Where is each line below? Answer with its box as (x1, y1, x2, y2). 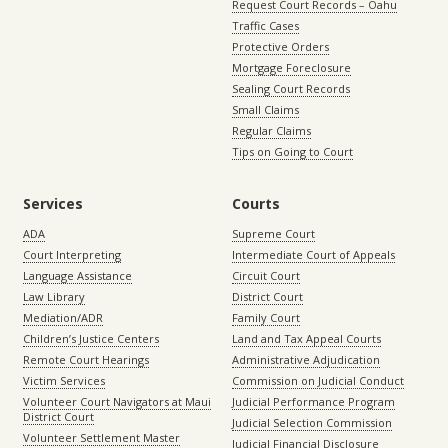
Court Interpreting (23, 247, 121, 262)
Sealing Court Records (232, 81, 350, 96)
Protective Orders (232, 39, 329, 54)
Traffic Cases (232, 18, 299, 33)
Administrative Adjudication (232, 352, 380, 367)
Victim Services (23, 373, 105, 388)
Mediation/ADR (23, 310, 103, 325)
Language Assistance (23, 268, 132, 283)
